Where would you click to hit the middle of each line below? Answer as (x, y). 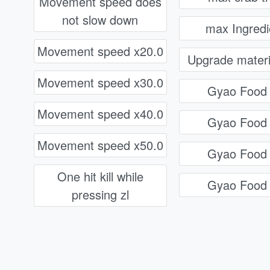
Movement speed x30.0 (100, 83)
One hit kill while (100, 177)
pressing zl (100, 195)
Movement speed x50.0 (100, 145)
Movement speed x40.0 (100, 114)
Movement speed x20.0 (100, 51)
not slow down (100, 20)
